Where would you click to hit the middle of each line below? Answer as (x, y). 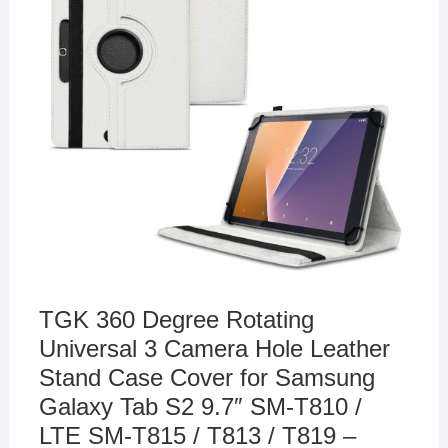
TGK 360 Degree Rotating (176, 319)
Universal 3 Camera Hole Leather (214, 348)
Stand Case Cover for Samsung (206, 377)
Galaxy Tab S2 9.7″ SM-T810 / (200, 406)
